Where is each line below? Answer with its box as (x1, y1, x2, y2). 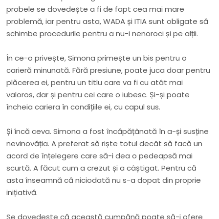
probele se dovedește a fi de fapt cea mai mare (6, 4, 185, 15)
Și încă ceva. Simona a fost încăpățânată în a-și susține (6, 126, 209, 137)
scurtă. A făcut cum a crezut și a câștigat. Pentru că (6, 163, 197, 174)
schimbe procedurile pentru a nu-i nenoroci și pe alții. (6, 28, 198, 39)
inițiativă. (6, 187, 38, 198)
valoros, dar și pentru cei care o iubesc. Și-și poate (6, 89, 190, 100)
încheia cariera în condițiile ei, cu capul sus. (6, 102, 161, 112)
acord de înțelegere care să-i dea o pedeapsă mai (6, 151, 193, 161)
